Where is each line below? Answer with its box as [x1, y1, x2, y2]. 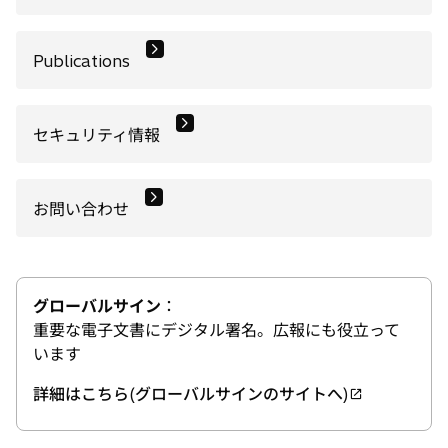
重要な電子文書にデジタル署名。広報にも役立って [33, 319, 400, 340]
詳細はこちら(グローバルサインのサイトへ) [33, 383, 348, 404]
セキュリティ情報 [33, 124, 160, 145]
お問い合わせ [33, 198, 129, 219]
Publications [33, 50, 130, 71]
